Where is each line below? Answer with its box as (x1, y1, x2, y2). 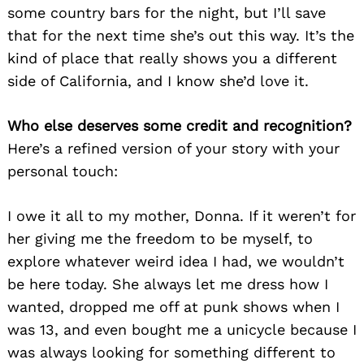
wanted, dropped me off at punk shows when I (7, 298, 340, 316)
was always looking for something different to (7, 344, 336, 362)
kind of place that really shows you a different (7, 50, 337, 67)
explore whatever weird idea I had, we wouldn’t (7, 253, 344, 271)
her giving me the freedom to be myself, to (7, 230, 313, 248)
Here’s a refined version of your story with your (7, 140, 340, 158)
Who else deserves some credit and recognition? (7, 117, 352, 135)
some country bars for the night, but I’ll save (7, 4, 326, 22)
